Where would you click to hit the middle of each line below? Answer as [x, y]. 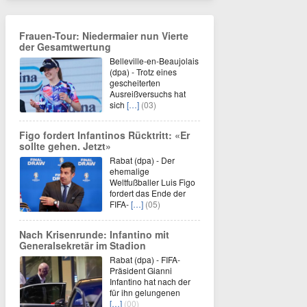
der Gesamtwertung [65, 47]
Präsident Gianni [141, 271]
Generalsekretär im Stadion [83, 246]
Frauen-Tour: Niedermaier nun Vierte [104, 36]
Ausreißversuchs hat [148, 94]
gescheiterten [135, 83]
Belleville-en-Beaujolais [154, 61]
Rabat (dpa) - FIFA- [145, 260]
